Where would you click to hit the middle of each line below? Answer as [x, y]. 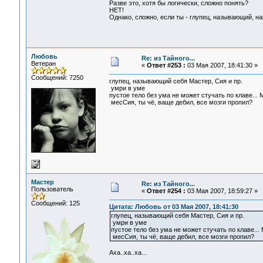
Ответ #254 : [166, 191]
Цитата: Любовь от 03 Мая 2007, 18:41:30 [173, 207]
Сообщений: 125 [55, 203]
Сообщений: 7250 [57, 77]
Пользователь [52, 189]
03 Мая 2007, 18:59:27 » [221, 191]
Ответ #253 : [166, 65]
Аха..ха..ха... [128, 253]
